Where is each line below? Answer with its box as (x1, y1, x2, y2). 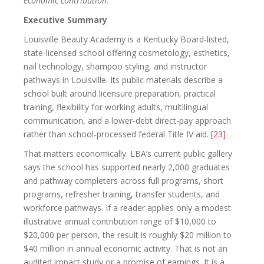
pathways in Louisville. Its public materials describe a (24, 74, 223, 85)
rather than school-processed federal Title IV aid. (24, 128, 211, 140)
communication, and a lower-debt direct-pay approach (24, 114, 231, 126)
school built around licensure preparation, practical (24, 87, 216, 99)
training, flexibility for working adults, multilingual (24, 101, 208, 113)
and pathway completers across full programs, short (24, 174, 223, 186)
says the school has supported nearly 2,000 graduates (24, 161, 230, 173)
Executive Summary (24, 14, 107, 25)
